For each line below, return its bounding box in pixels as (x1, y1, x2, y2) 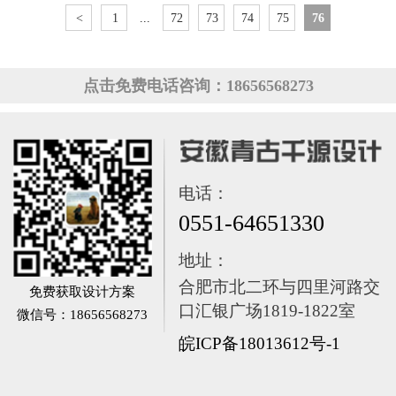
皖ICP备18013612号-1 (178, 334, 340, 354)
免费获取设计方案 (29, 284, 136, 300)
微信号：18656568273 (17, 307, 148, 323)
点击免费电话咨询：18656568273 (82, 76, 314, 95)
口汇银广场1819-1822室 (178, 301, 355, 321)
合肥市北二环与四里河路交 (178, 278, 380, 297)
